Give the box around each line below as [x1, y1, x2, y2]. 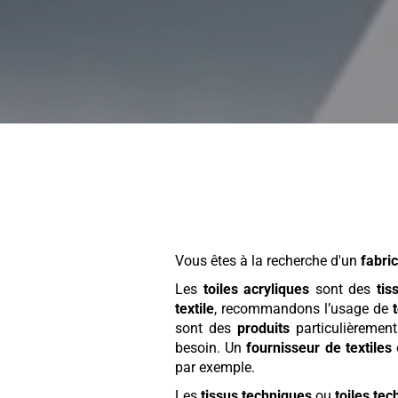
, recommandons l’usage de [214, 300, 394, 318]
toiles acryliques [203, 281, 310, 298]
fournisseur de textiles [246, 339, 392, 357]
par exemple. [175, 359, 256, 377]
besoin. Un [175, 339, 247, 357]
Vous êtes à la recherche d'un [175, 252, 362, 270]
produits [236, 320, 290, 338]
